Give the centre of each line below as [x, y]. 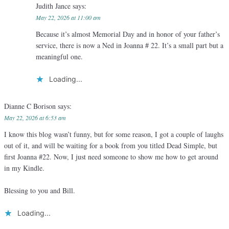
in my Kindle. [24, 168]
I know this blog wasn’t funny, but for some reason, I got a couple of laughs [114, 134]
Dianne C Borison [31, 106]
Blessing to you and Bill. [40, 191]
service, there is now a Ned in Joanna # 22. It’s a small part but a [129, 45]
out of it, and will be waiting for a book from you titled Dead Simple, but [111, 146]
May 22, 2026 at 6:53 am [35, 118]
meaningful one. [59, 57]
